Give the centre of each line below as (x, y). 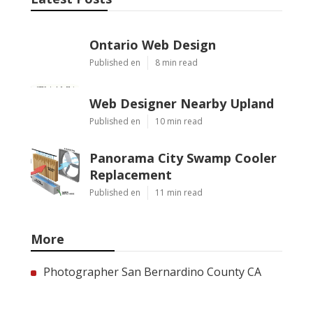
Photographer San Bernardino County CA (152, 272)
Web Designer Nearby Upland (182, 104)
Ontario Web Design (153, 45)
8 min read (176, 63)
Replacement (131, 175)
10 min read (179, 122)
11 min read (179, 193)
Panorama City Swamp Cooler (183, 158)
